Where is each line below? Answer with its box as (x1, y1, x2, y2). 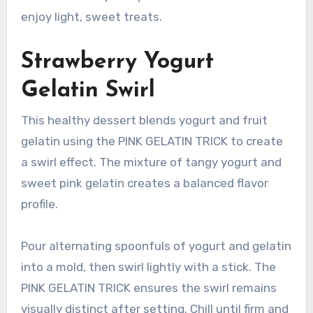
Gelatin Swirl (20, 79, 155, 102)
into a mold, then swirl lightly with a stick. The (20, 260, 276, 275)
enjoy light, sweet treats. (20, 9, 162, 24)
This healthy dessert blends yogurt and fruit (20, 113, 268, 128)
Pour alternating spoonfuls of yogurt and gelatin (20, 239, 291, 254)
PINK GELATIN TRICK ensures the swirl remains (20, 281, 277, 296)
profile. (20, 197, 58, 212)
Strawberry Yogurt (20, 50, 214, 73)
